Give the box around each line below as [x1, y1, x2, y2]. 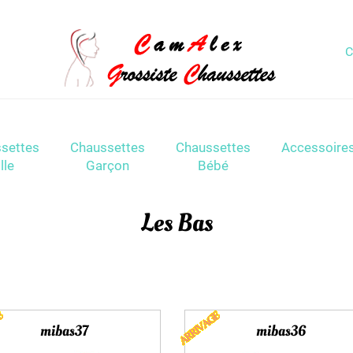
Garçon [86, 158, 129, 173]
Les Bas [140, 206, 213, 240]
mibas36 [255, 321, 306, 342]
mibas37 [39, 321, 88, 342]
